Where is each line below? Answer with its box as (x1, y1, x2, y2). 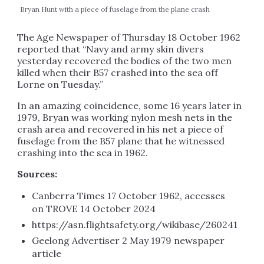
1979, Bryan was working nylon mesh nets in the (16, 111, 232, 124)
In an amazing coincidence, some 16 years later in (16, 100, 242, 112)
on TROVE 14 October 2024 (31, 203, 156, 215)
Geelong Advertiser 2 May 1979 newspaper (31, 235, 225, 247)
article (31, 247, 61, 260)
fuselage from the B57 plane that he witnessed (16, 135, 225, 147)
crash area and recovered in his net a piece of (16, 123, 223, 136)
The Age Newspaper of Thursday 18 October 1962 (16, 31, 240, 44)
